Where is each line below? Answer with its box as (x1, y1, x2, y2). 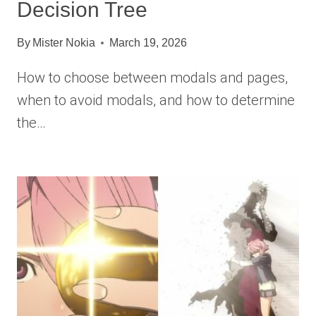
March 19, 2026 (109, 37, 188, 49)
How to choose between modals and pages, (17, 69, 288, 87)
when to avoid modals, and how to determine (17, 92, 295, 109)
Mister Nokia (32, 37, 96, 49)
